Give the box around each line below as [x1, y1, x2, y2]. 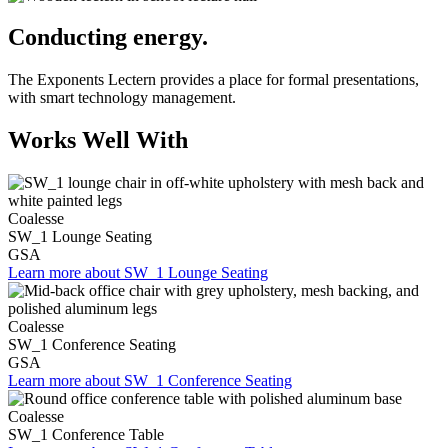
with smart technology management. [8, 89, 236, 107]
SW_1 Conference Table [8, 426, 164, 444]
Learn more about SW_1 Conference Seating [8, 372, 292, 390]
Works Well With [8, 127, 188, 154]
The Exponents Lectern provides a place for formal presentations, [8, 71, 419, 89]
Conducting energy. [8, 24, 208, 51]
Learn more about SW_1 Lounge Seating [8, 264, 268, 282]
